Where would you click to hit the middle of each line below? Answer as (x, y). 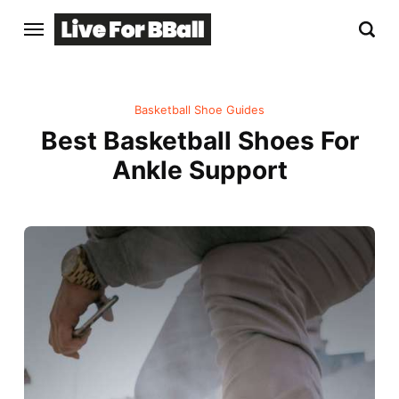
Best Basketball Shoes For (199, 141)
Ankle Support (199, 171)
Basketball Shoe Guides (199, 110)
